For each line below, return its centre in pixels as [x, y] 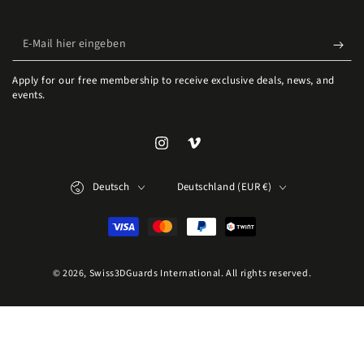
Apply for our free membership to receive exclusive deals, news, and [173, 80]
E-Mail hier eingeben [79, 39]
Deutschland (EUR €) [224, 187]
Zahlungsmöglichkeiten [90, 225]
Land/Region [206, 178]
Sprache [88, 178]
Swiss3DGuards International [155, 273]
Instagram [188, 152]
